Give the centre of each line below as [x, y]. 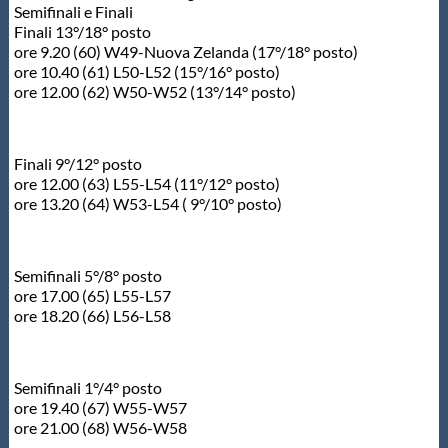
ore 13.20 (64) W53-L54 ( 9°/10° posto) [147, 203]
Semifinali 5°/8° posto [87, 275]
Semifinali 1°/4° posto [87, 387]
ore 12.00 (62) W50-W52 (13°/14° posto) [154, 91]
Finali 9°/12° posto [77, 163]
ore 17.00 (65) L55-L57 [92, 295]
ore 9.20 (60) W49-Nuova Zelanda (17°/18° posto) [185, 51]
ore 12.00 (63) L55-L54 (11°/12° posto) [146, 183]
